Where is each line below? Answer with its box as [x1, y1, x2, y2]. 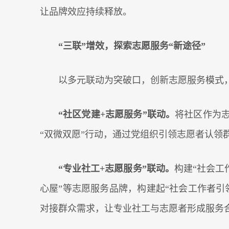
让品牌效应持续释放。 [40, 7, 132, 17]
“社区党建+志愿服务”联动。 [58, 109, 175, 120]
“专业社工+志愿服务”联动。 [58, 164, 174, 174]
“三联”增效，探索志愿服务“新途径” [58, 41, 205, 51]
